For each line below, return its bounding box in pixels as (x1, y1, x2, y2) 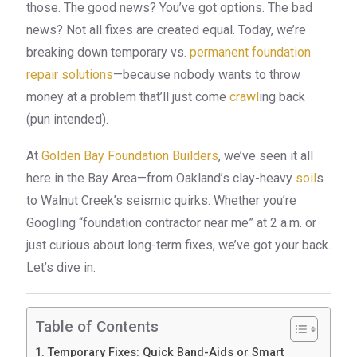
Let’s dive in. (26, 260, 96, 276)
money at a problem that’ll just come (26, 89, 229, 105)
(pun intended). (26, 112, 108, 127)
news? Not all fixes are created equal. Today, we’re (26, 22, 306, 38)
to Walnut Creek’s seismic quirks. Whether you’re (26, 193, 296, 209)
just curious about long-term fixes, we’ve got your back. (26, 237, 331, 253)
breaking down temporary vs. (26, 45, 190, 61)
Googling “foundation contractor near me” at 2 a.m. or (26, 215, 316, 231)
